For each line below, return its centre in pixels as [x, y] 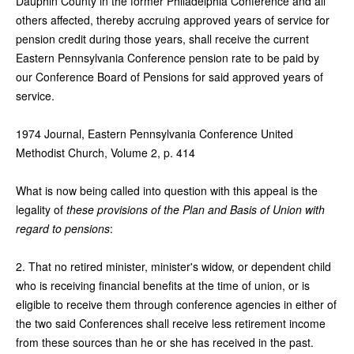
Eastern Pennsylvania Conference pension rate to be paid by [168, 57]
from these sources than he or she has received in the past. [165, 342]
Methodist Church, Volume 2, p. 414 [105, 152]
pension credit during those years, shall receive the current [162, 38]
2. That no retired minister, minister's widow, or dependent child [173, 266]
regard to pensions [63, 228]
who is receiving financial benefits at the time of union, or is [163, 285]
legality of [41, 209]
